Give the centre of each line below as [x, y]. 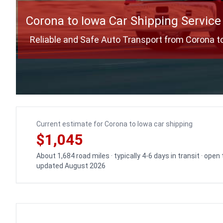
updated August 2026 [71, 166]
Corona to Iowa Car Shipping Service [123, 21]
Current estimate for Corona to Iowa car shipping [114, 124]
